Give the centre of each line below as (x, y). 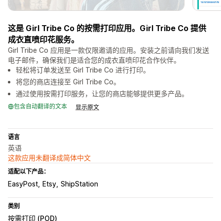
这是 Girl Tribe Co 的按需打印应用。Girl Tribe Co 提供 (107, 28)
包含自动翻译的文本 (40, 107)
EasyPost (23, 184)
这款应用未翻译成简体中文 (49, 158)
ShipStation (79, 184)
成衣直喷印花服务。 (43, 40)
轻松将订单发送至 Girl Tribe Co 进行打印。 (83, 70)
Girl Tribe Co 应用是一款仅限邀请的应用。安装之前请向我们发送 (109, 50)
